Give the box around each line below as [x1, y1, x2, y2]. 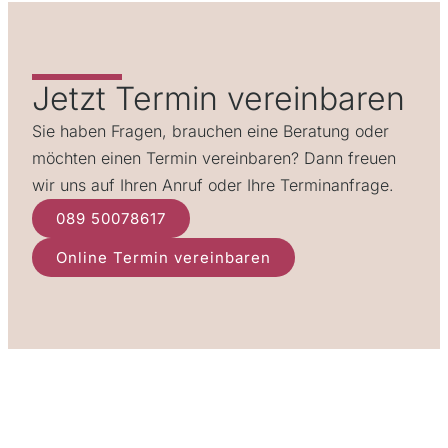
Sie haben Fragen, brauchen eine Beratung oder [32, 120, 389, 141]
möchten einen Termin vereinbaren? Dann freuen [32, 147, 396, 168]
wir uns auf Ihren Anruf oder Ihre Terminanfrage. [32, 174, 394, 195]
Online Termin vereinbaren [56, 247, 271, 267]
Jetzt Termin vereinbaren [32, 78, 405, 118]
